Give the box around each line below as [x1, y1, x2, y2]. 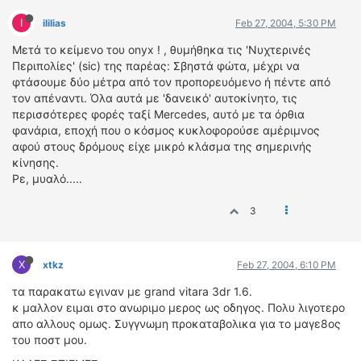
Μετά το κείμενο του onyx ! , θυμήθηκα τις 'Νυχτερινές [12, 43, 311, 56]
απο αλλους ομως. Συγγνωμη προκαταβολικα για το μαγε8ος [12, 317, 341, 330]
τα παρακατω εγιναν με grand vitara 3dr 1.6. [12, 284, 252, 298]
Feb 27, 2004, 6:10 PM [237, 259, 336, 271]
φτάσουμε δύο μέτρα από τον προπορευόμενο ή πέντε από [12, 75, 330, 89]
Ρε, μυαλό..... [12, 172, 82, 185]
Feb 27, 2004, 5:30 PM [235, 17, 336, 29]
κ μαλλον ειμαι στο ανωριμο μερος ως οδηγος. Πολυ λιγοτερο [12, 301, 345, 314]
